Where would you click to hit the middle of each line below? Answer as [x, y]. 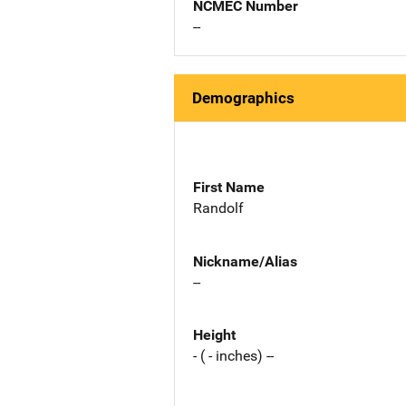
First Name [229, 187]
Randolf [218, 208]
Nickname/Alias [245, 261]
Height [214, 335]
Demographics [243, 98]
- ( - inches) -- [233, 356]
